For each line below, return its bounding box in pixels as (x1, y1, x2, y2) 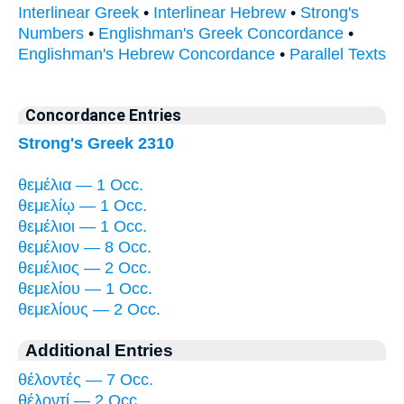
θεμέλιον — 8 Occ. (18, 237, 151, 256)
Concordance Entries (25, 106, 181, 124)
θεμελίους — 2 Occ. (18, 299, 161, 318)
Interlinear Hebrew (153, 4, 286, 23)
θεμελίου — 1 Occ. (18, 279, 152, 298)
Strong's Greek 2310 (18, 133, 174, 152)
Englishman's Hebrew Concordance (18, 45, 275, 64)
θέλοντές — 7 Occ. (18, 370, 153, 389)
